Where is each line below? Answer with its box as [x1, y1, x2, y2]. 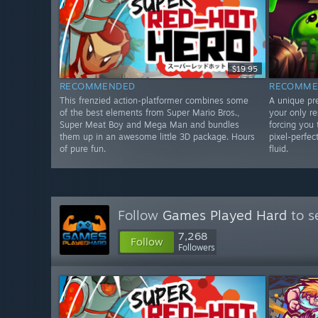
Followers [178, 242, 215, 253]
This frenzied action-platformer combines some [60, 95, 248, 106]
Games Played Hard [163, 207, 287, 224]
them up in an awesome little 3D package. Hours [60, 131, 255, 143]
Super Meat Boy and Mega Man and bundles [60, 119, 239, 131]
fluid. [269, 143, 289, 155]
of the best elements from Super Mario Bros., [60, 107, 239, 119]
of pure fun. [60, 143, 106, 155]
